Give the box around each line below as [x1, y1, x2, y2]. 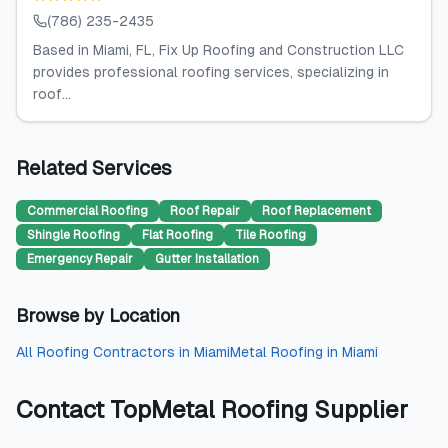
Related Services [16, 157, 172, 179]
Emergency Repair [27, 252, 133, 266]
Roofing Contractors [37, 344, 175, 360]
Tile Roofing [235, 228, 306, 242]
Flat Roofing [142, 228, 213, 242]
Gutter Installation [155, 252, 259, 266]
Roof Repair [170, 204, 240, 218]
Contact [16, 396, 110, 423]
